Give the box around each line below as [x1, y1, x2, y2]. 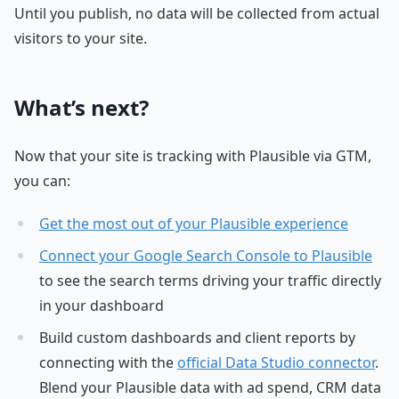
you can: [14, 171, 70, 191]
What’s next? [14, 93, 149, 123]
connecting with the [39, 353, 177, 373]
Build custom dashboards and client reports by [39, 328, 355, 348]
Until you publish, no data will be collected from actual [14, 4, 379, 24]
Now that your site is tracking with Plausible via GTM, [14, 146, 371, 167]
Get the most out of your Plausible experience [39, 214, 348, 234]
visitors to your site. [14, 28, 147, 49]
